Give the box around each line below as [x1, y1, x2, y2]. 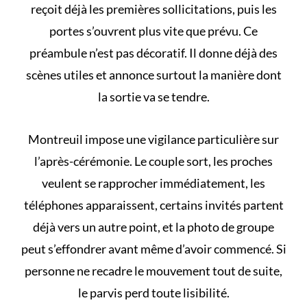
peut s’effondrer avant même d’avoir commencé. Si [21, 241, 286, 257]
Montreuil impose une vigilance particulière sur [28, 132, 279, 147]
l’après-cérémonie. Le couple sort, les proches [34, 153, 273, 169]
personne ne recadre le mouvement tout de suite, [25, 263, 282, 279]
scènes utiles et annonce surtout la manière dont [25, 67, 282, 83]
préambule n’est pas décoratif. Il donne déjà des [29, 45, 278, 61]
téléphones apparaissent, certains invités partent [23, 197, 284, 213]
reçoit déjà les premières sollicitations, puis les [30, 1, 277, 17]
